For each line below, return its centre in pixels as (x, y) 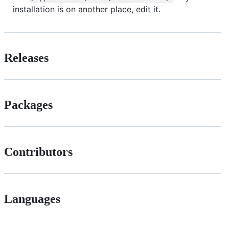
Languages (32, 199)
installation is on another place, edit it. (87, 9)
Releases (26, 58)
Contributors (38, 152)
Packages (28, 105)
